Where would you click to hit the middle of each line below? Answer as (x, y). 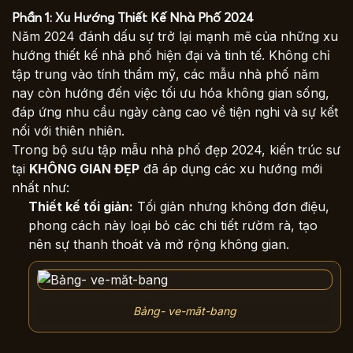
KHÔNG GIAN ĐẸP (84, 168)
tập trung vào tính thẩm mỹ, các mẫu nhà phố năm (165, 74)
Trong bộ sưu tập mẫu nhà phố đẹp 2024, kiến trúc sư (176, 149)
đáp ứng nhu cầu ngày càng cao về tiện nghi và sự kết (175, 111)
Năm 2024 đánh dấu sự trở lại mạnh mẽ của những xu (175, 36)
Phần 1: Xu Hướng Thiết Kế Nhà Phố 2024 (133, 17)
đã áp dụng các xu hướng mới (231, 168)
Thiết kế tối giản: (80, 206)
